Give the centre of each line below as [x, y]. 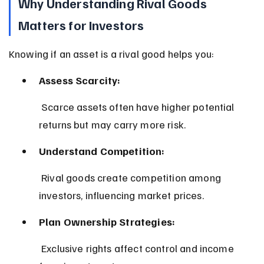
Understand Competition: [102, 151]
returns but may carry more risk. [112, 124]
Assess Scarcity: [80, 80]
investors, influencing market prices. [121, 195]
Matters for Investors [81, 24]
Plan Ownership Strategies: [107, 221]
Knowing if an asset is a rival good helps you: [111, 53]
